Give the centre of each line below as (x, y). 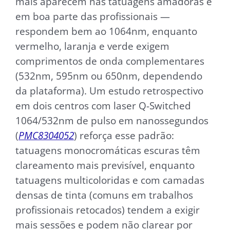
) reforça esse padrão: (124, 135)
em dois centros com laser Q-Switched (103, 105)
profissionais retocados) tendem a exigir (108, 209)
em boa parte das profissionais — (93, 16)
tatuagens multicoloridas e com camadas (110, 180)
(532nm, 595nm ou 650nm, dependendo (109, 75)
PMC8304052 (46, 135)
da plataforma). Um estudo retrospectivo (109, 90)
